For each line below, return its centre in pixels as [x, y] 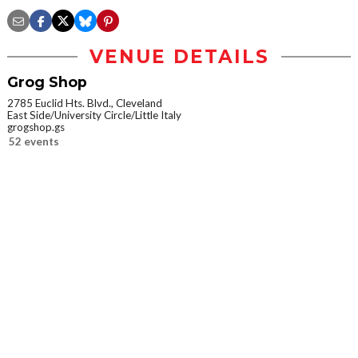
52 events [34, 142]
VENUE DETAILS [179, 57]
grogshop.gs [36, 127]
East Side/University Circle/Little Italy [94, 115]
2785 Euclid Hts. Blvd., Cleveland [85, 103]
